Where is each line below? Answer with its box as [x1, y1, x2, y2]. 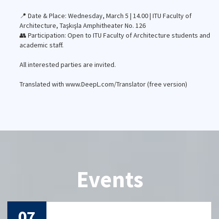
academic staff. [20, 41, 64, 49]
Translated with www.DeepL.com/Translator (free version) [20, 80, 187, 88]
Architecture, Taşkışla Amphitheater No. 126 [20, 21, 146, 30]
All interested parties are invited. [20, 60, 116, 69]
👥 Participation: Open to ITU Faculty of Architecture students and [20, 31, 210, 40]
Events [76, 165, 143, 194]
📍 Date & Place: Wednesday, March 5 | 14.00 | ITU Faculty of [20, 11, 192, 20]
